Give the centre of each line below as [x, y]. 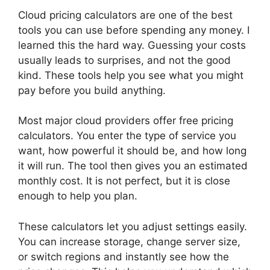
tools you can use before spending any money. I [134, 30]
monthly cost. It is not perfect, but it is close [124, 181]
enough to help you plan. [78, 196]
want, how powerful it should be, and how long [132, 151]
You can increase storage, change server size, [129, 241]
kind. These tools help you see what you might [131, 75]
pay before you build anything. [92, 90]
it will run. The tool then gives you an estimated [133, 166]
